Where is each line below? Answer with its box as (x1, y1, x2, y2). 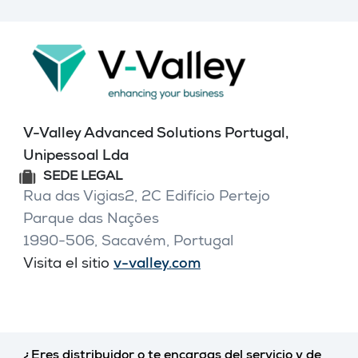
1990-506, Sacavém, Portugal (23, 235, 233, 250)
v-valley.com (113, 257, 201, 272)
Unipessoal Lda (23, 149, 129, 165)
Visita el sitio (23, 257, 113, 272)
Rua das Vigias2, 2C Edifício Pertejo (23, 190, 270, 205)
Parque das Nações (23, 213, 159, 228)
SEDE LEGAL (43, 171, 122, 185)
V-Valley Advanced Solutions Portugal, (23, 127, 288, 142)
